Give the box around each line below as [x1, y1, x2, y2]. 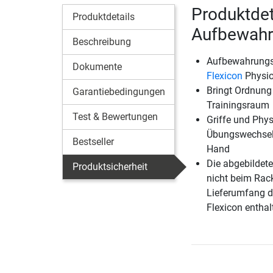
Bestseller [73, 135, 114, 147]
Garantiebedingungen [73, 85, 165, 97]
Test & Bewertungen [73, 110, 158, 122]
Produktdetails [73, 10, 135, 23]
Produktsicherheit [73, 160, 147, 172]
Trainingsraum [206, 99, 269, 111]
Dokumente [73, 60, 122, 73]
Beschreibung [73, 35, 131, 48]
